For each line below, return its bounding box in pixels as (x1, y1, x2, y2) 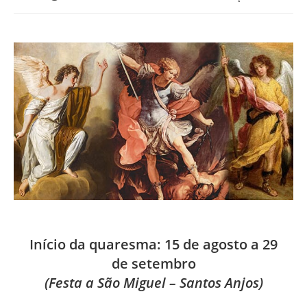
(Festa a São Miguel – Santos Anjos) (44, 273, 263, 292)
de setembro (111, 254, 196, 273)
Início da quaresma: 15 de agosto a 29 (29, 234, 278, 254)
